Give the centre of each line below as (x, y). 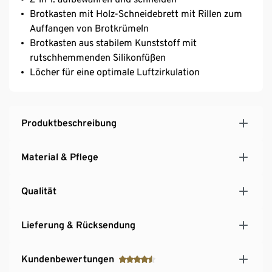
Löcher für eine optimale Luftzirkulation (115, 72)
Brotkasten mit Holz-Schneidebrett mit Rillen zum (136, 13)
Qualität (39, 191)
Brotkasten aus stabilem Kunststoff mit (113, 42)
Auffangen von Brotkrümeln (89, 28)
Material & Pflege (60, 157)
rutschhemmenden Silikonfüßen (98, 57)
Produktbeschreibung (69, 123)
